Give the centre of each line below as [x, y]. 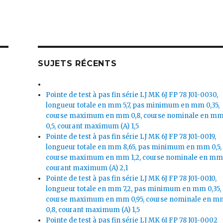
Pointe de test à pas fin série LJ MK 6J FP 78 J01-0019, [131, 136]
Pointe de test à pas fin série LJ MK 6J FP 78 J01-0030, [132, 95]
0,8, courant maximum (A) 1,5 [93, 210]
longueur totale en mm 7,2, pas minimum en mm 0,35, [134, 189]
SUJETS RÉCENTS [77, 63]
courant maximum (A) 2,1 [87, 168]
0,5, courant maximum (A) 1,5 [93, 126]
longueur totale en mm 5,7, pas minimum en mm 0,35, [133, 105]
